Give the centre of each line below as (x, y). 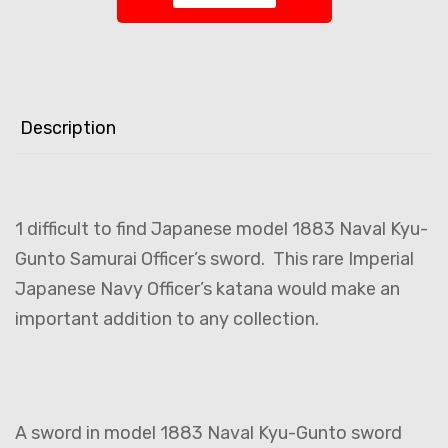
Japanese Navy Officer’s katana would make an (207, 289)
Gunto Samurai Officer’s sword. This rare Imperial (214, 259)
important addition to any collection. (167, 319)
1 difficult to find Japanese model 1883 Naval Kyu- (221, 229)
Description (68, 128)
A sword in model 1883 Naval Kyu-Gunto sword (208, 433)
